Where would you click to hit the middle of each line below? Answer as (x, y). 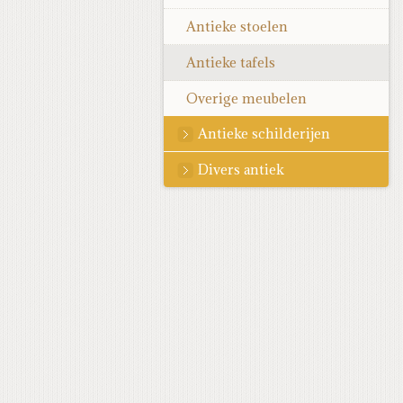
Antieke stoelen (237, 27)
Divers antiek (241, 170)
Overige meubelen (246, 99)
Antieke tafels (231, 63)
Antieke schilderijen (264, 134)
